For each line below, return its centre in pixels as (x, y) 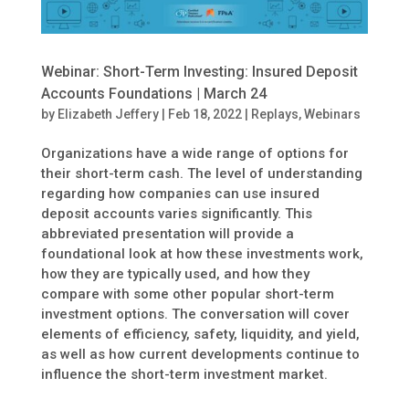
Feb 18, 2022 (204, 115)
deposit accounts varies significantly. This (176, 214)
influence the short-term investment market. (184, 375)
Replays (274, 115)
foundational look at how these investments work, (202, 254)
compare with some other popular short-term (187, 294)
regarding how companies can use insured (180, 194)
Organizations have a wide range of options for (194, 154)
